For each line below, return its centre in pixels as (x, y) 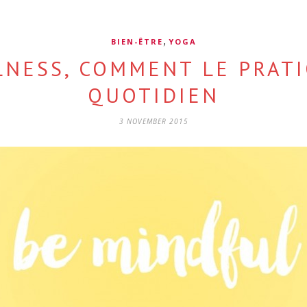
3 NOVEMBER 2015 (153, 121)
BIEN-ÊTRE (137, 41)
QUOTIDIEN (153, 95)
